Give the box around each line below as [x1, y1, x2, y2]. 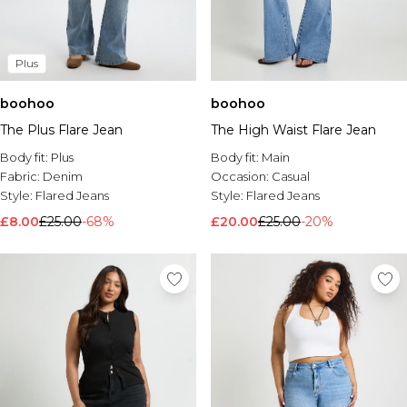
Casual [272, 169, 310, 184]
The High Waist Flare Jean [211, 122, 376, 138]
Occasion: [211, 169, 272, 184]
